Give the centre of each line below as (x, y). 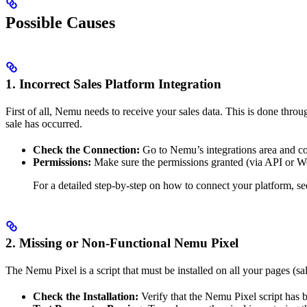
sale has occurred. (44, 123)
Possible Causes (60, 23)
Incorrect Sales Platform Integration (120, 84)
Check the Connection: (86, 149)
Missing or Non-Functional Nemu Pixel (129, 243)
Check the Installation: (86, 296)
